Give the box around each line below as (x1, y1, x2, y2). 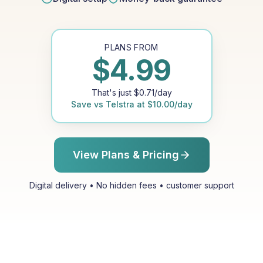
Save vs (70, 99, 106, 109)
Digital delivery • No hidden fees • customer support (29, 180, 234, 190)
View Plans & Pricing (72, 149, 179, 161)
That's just (91, 87, 134, 97)
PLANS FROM (104, 42, 159, 52)
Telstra (105, 99, 134, 109)
